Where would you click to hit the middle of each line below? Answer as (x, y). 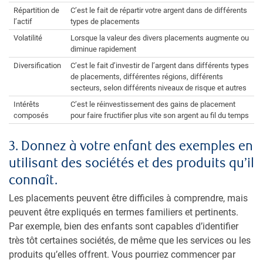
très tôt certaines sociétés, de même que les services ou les (130, 241)
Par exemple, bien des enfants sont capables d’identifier (124, 227)
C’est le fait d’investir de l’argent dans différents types (160, 66)
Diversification (37, 66)
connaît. (33, 181)
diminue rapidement (103, 49)
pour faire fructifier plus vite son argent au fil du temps (160, 116)
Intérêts (26, 104)
